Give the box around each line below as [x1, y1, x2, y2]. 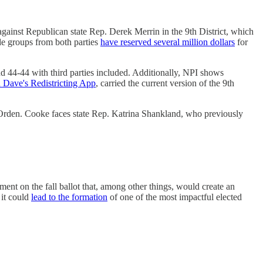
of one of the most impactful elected [107, 191, 242, 202]
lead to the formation [31, 191, 107, 202]
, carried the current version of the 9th [96, 78, 234, 89]
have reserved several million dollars [100, 37, 235, 48]
